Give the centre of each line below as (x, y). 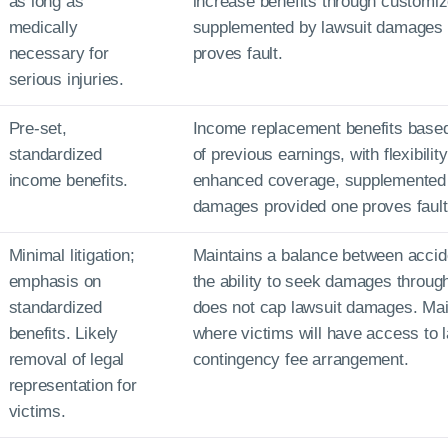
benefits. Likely (63, 333)
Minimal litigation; (71, 255)
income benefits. (68, 180)
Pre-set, (37, 128)
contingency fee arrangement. (300, 359)
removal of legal (66, 359)
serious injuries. (66, 79)
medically (43, 27)
